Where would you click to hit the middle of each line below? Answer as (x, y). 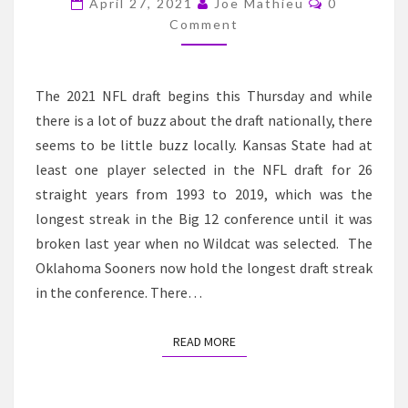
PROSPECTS (250, 24)
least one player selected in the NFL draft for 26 (204, 169)
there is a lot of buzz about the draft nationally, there (204, 120)
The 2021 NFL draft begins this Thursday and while (204, 96)
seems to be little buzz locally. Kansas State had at (204, 145)
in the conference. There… (119, 292)
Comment (204, 24)
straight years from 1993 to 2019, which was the (204, 194)
